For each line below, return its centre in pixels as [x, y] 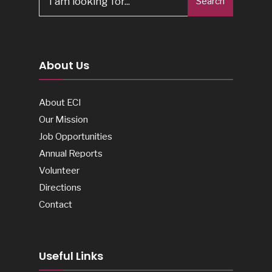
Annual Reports [71, 154]
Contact [56, 205]
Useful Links [71, 256]
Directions [60, 188]
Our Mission [63, 120]
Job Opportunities [76, 137]
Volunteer [59, 171]
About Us [64, 66]
